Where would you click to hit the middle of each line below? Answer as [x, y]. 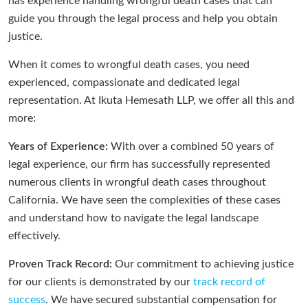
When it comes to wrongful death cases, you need [129, 65]
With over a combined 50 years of [191, 147]
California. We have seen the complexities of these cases [144, 200]
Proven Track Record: [60, 264]
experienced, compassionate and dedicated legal [124, 83]
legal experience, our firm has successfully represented [139, 165]
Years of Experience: [58, 147]
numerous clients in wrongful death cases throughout [137, 183]
